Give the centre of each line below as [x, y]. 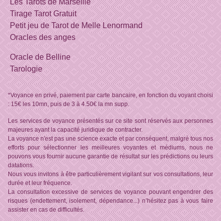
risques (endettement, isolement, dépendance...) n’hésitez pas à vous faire [110, 201]
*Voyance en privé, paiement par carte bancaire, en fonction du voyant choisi [110, 95]
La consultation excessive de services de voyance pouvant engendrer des [110, 192]
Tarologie [26, 69]
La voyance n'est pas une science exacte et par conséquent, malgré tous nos [110, 139]
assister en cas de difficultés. [46, 210]
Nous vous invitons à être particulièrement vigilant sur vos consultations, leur [110, 174]
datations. [21, 166]
